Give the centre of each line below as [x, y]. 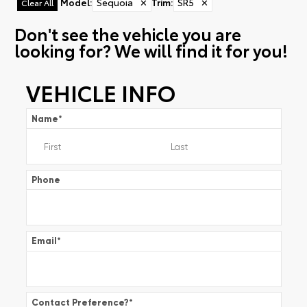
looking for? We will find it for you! [151, 50]
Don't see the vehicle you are [127, 34]
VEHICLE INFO [100, 92]
